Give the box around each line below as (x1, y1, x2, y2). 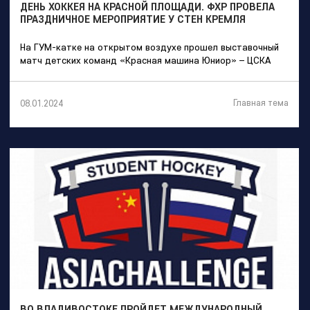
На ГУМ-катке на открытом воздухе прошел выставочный (20, 41, 279, 54)
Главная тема (233, 97, 289, 109)
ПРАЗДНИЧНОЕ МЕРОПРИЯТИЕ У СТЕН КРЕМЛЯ (20, 12, 246, 26)
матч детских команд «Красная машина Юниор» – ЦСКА (20, 54, 271, 67)
